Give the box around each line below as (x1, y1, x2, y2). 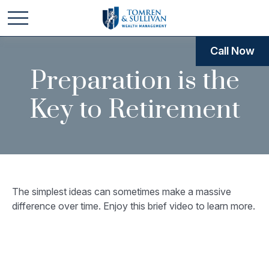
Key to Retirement (29, 94, 240, 126)
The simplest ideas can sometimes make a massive (12, 186, 231, 198)
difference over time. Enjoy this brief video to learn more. (12, 200, 255, 212)
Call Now (210, 44, 255, 57)
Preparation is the (29, 65, 240, 97)
